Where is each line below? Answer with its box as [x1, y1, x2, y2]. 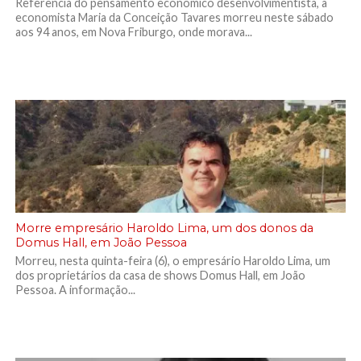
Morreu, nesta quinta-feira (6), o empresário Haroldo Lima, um [15, 254, 330, 268]
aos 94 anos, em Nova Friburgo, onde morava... [15, 25, 252, 39]
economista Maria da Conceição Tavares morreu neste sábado [15, 10, 334, 24]
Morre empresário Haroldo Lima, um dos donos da [15, 221, 313, 235]
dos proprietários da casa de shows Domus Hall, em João [15, 268, 305, 282]
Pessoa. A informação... [15, 283, 135, 297]
